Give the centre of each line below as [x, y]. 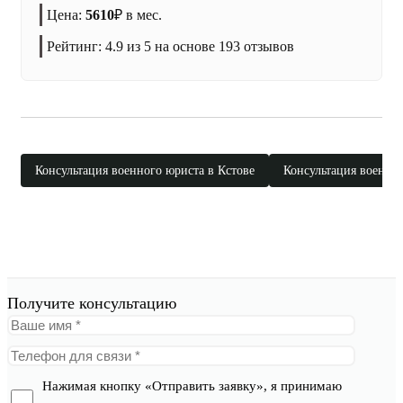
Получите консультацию [92, 303]
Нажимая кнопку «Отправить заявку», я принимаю [192, 386]
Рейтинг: [76, 46]
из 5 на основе [171, 46]
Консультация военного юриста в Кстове [145, 170]
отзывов [267, 46]
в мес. [142, 15]
